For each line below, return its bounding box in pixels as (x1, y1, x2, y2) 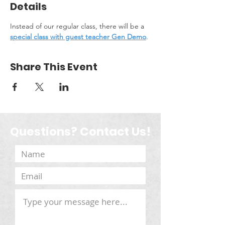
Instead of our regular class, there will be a (10, 22, 146, 31)
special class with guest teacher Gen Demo (10, 32, 146, 41)
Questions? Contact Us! (10, 124, 151, 140)
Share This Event (10, 60, 97, 74)
